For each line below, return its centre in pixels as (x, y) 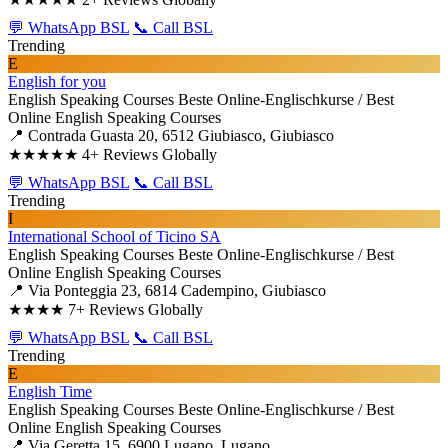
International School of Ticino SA (114, 236)
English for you (57, 81)
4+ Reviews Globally (149, 154)
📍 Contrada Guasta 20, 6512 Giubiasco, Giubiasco (171, 135)
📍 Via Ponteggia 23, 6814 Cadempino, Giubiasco (167, 290)
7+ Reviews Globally (135, 309)
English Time (50, 391)
